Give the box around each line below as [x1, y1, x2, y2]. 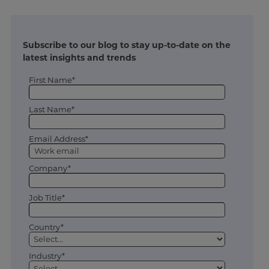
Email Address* [28, 133, 88, 144]
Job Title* [28, 192, 65, 202]
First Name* [28, 75, 75, 85]
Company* [28, 163, 71, 173]
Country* [28, 222, 64, 232]
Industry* [28, 251, 65, 261]
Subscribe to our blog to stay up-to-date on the [22, 40, 231, 51]
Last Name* [28, 104, 74, 114]
